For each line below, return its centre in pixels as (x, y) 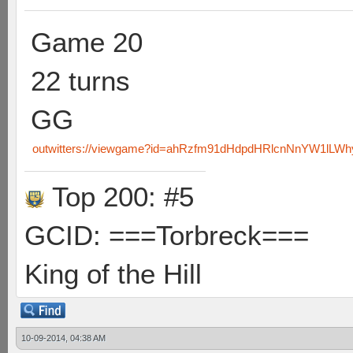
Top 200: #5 (119, 197)
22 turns (80, 81)
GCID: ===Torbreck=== (167, 235)
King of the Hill (113, 274)
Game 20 (87, 42)
